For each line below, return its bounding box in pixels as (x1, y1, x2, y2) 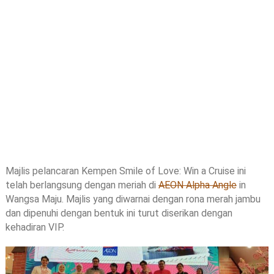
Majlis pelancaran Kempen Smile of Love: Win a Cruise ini (5, 165, 246, 177)
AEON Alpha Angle (158, 179, 237, 191)
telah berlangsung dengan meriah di (5, 179, 158, 191)
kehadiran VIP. (5, 221, 64, 234)
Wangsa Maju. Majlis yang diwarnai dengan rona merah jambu (5, 193, 261, 206)
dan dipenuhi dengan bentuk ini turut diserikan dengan (5, 207, 232, 220)
